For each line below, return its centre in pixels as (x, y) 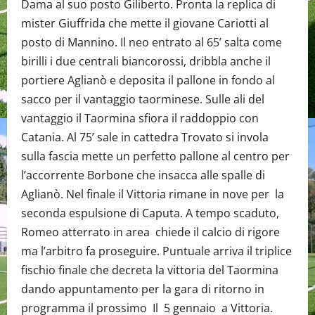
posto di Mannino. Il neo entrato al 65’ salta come (152, 42)
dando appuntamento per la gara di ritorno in (143, 289)
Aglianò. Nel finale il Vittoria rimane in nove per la (153, 194)
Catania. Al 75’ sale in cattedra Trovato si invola (145, 137)
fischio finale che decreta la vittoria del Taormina (150, 270)
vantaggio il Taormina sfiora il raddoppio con (140, 118)
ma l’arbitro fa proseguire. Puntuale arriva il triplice (156, 251)
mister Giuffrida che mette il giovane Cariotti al (145, 23)
